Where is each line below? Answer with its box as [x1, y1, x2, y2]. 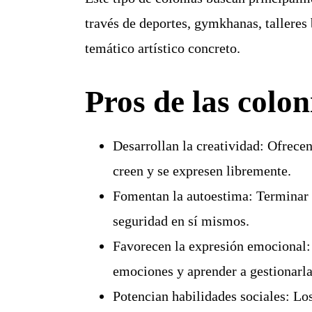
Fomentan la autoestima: [112, 188, 253, 204]
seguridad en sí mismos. [112, 213, 249, 229]
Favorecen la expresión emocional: [112, 238, 311, 254]
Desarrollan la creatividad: [112, 138, 264, 154]
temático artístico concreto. [84, 40, 240, 56]
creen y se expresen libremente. [112, 163, 291, 179]
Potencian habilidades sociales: [112, 288, 290, 304]
